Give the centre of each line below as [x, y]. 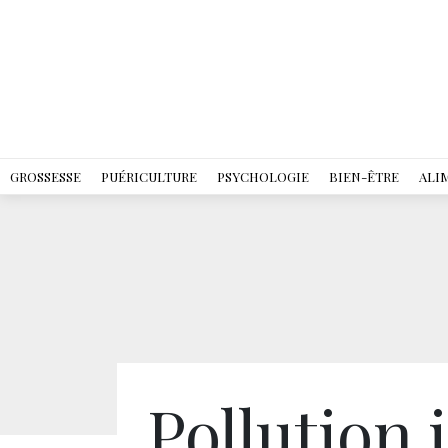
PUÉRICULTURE [149, 176]
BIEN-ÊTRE [364, 176]
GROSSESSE [45, 176]
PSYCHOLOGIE [263, 176]
